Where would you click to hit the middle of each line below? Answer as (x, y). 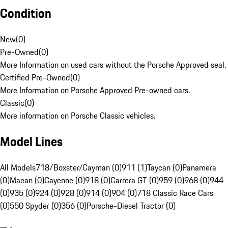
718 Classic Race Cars (175, 193)
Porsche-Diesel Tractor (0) (131, 206)
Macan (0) (27, 180)
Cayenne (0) (65, 180)
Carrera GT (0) (135, 180)
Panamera (199, 168)
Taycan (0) (165, 168)
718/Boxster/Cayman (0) (79, 168)
